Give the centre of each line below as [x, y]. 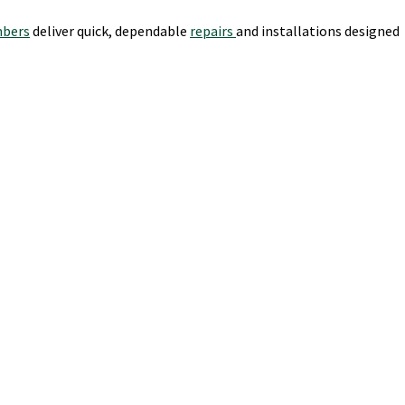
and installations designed [318, 30]
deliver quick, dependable [110, 30]
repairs [213, 30]
